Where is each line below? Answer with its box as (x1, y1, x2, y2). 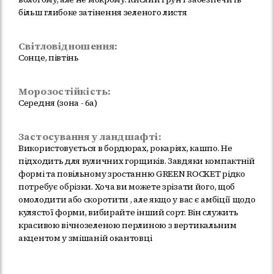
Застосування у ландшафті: (18, 130, 161, 144)
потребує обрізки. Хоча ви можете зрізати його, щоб (18, 180, 235, 193)
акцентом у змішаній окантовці (18, 232, 152, 245)
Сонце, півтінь (18, 51, 79, 64)
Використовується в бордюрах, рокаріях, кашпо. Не (18, 142, 232, 155)
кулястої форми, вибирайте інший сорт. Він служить (18, 206, 239, 219)
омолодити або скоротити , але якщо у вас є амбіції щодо (18, 193, 256, 206)
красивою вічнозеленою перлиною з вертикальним (18, 219, 237, 232)
